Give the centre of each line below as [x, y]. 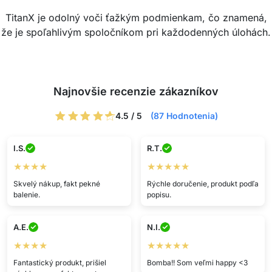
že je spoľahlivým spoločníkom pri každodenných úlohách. [136, 32]
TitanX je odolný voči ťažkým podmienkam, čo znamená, [136, 18]
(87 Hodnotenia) [184, 116]
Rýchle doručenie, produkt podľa [202, 183]
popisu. [159, 194]
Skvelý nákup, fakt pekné [56, 183]
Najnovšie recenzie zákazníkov [136, 91]
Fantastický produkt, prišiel [59, 262]
